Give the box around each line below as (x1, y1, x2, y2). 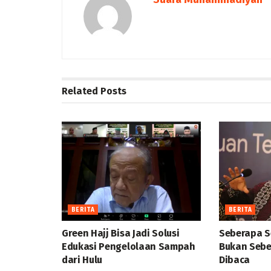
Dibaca (218, 254, 250, 266)
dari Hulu (62, 254, 103, 266)
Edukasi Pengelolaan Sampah (62, 241, 195, 253)
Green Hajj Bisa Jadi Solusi (62, 227, 180, 240)
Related (62, 85, 98, 97)
